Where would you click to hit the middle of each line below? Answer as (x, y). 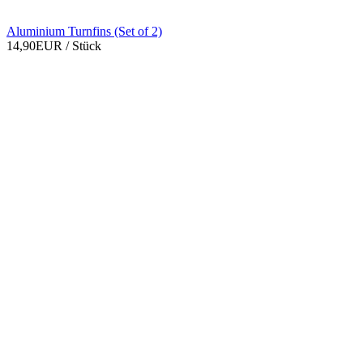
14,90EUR (36, 46)
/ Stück (83, 46)
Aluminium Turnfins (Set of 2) (84, 32)
